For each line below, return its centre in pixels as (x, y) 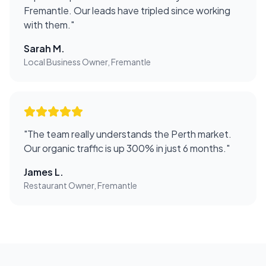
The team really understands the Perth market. (129, 134)
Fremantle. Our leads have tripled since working (127, 11)
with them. (47, 25)
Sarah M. (44, 49)
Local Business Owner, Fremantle (87, 62)
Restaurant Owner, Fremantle (80, 186)
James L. (44, 172)
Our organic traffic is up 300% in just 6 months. (125, 148)
